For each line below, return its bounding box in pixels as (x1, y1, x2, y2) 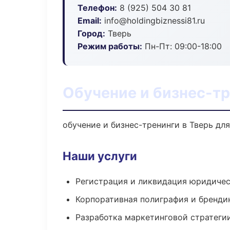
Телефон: (78, 3, 117, 13)
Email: (78, 15, 102, 26)
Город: (78, 28, 105, 39)
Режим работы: (78, 41, 142, 51)
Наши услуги (63, 149, 137, 163)
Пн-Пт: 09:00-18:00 (142, 41, 222, 51)
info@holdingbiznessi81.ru (102, 15, 205, 26)
